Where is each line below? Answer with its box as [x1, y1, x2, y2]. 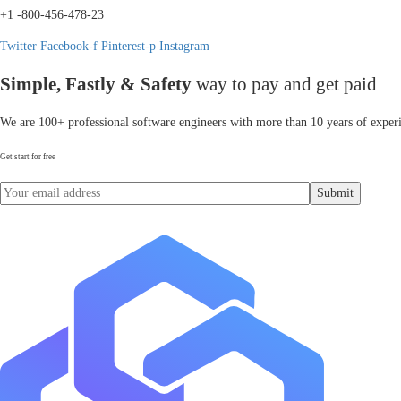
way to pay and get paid [192, 73, 377, 96]
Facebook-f [40, 38, 98, 53]
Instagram [159, 38, 209, 53]
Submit [317, 186, 354, 200]
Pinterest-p [101, 38, 156, 53]
